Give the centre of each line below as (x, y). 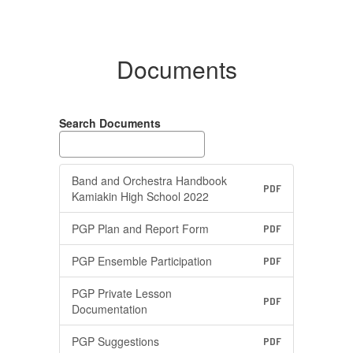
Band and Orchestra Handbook (149, 180)
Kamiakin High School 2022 (140, 196)
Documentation (110, 309)
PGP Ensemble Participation (142, 261)
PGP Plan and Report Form (140, 229)
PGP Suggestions (115, 341)
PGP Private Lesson (122, 293)
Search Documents (110, 123)
